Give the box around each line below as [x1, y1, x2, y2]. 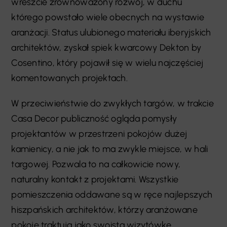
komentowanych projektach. [11, 72, 128, 84]
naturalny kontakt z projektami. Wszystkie [11, 174, 179, 185]
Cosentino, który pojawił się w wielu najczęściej [11, 57, 204, 69]
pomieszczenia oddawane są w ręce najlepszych [11, 189, 213, 201]
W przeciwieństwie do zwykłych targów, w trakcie [11, 98, 214, 109]
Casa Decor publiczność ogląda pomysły [11, 113, 177, 125]
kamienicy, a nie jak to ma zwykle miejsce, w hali [11, 143, 208, 155]
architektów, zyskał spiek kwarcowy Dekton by [11, 42, 202, 54]
